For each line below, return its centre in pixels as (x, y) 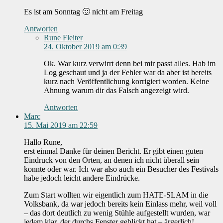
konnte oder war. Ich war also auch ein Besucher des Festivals (121, 169)
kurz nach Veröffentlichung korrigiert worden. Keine (126, 82)
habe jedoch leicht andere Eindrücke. (82, 178)
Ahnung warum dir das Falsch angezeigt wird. (116, 91)
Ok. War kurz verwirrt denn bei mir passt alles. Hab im (130, 64)
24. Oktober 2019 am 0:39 (85, 47)
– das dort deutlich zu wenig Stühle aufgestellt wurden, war (117, 213)
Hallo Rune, (43, 142)
